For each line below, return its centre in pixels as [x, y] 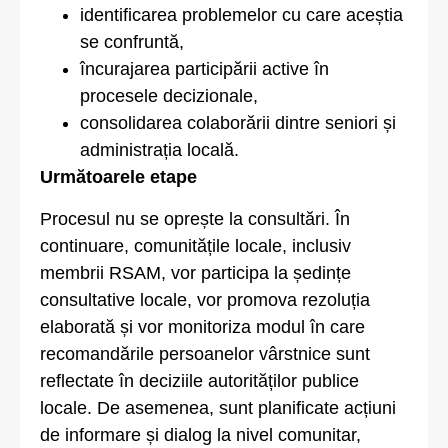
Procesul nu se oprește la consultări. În [195, 218]
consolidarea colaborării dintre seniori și [238, 123]
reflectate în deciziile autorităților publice [199, 380]
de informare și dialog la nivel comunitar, [200, 434]
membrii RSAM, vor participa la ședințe [195, 272]
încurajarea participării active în [204, 69]
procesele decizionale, [169, 96]
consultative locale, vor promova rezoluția [205, 299]
